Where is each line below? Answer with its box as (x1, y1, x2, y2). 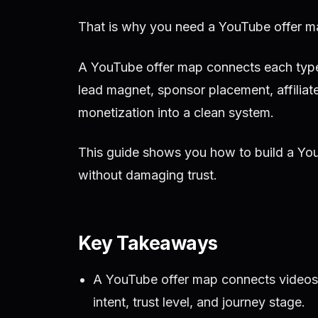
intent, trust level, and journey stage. (92, 294, 305, 309)
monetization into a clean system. (78, 104, 274, 120)
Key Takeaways (78, 231, 218, 255)
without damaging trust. (78, 168, 217, 183)
